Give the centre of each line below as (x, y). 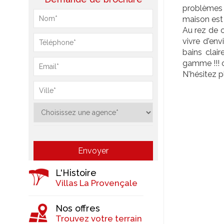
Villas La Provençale (96, 183)
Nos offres (78, 208)
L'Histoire (76, 173)
